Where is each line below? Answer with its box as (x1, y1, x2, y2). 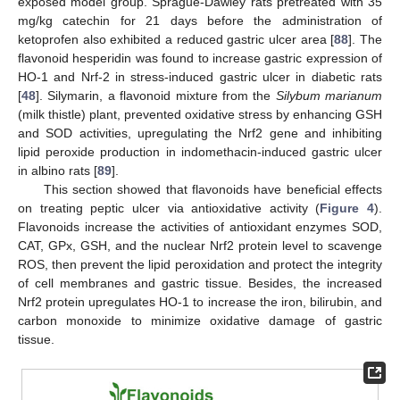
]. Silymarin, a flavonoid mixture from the (36, 88, 276, 104)
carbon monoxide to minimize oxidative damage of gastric (18, 313, 382, 329)
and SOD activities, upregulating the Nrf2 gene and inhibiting (18, 126, 382, 141)
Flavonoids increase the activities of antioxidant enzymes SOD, (18, 220, 382, 235)
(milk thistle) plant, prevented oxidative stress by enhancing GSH (18, 107, 382, 122)
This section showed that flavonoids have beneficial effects (43, 182, 382, 197)
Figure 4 (320, 201, 374, 216)
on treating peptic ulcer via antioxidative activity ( (18, 201, 321, 216)
